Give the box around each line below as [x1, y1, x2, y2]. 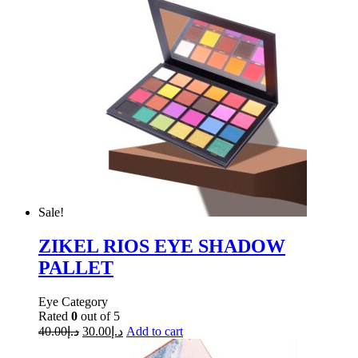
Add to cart [126, 324, 183, 339]
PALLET [38, 257, 113, 279]
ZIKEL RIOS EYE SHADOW [38, 236, 285, 257]
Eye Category [38, 295, 108, 309]
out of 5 [78, 309, 120, 324]
